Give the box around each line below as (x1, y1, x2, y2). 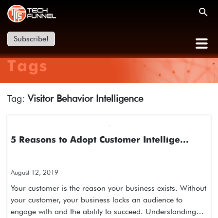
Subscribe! (14, 34, 49, 43)
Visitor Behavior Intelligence (28, 92, 143, 104)
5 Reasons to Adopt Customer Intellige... (11, 136, 189, 145)
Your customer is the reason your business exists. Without (11, 183, 206, 193)
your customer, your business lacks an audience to (11, 195, 182, 204)
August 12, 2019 (11, 168, 58, 176)
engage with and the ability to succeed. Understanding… (11, 207, 204, 216)
